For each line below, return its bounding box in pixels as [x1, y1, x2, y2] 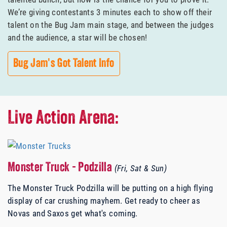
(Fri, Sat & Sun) [114, 162, 167, 174]
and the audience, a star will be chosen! [8, 31, 147, 44]
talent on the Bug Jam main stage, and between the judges [8, 19, 214, 31]
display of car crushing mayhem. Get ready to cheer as [8, 195, 201, 207]
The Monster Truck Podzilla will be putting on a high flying [8, 182, 213, 194]
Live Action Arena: [8, 109, 119, 129]
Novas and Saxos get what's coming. [8, 207, 138, 219]
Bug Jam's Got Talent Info [13, 58, 115, 70]
